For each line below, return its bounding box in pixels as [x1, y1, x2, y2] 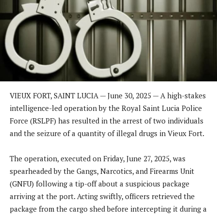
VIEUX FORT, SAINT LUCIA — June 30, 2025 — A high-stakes [10, 90, 206, 100]
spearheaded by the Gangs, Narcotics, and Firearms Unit [10, 166, 194, 176]
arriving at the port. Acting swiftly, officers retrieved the [10, 191, 195, 201]
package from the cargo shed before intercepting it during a [10, 203, 207, 214]
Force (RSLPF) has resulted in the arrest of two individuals [10, 115, 203, 125]
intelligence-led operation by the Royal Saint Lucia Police [10, 103, 202, 113]
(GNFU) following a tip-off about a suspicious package [10, 178, 189, 188]
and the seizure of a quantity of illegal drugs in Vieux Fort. [10, 128, 204, 138]
